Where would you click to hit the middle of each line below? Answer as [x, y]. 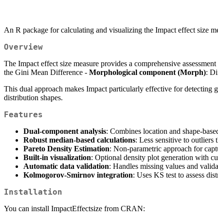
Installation [33, 192]
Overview [23, 47]
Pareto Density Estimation [66, 149]
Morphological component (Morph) [147, 73]
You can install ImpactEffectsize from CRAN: [74, 209]
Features [23, 115]
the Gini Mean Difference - [46, 73]
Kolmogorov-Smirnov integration [78, 175]
